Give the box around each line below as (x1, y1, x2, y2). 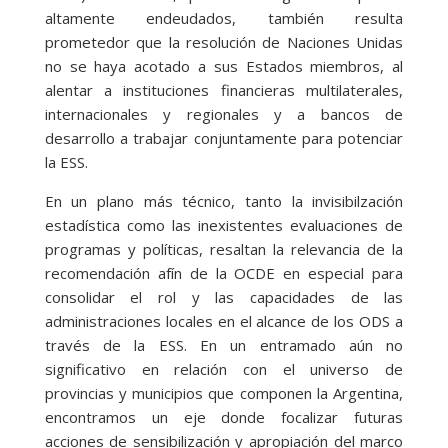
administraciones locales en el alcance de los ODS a (44, 311, 404, 332)
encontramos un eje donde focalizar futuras (44, 407, 404, 428)
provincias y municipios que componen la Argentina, (44, 383, 404, 404)
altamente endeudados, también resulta (44, 8, 404, 29)
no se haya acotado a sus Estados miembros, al (44, 56, 404, 77)
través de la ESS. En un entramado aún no (44, 335, 404, 356)
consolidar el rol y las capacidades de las (44, 287, 404, 308)
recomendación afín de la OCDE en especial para (44, 263, 404, 284)
